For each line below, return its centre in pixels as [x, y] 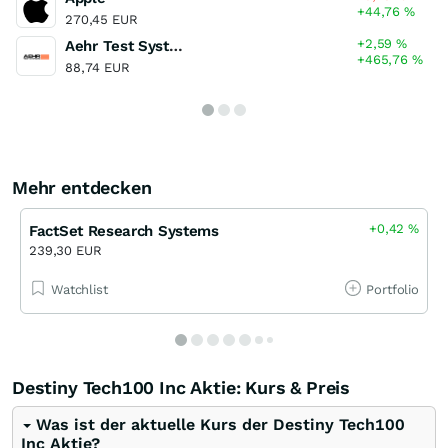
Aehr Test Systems [175, 45]
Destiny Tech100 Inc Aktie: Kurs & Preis [181, 387]
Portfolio [392, 289]
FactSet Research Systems [124, 230]
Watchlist [79, 289]
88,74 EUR [97, 67]
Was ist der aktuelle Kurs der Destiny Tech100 [220, 424]
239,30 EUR [65, 250]
